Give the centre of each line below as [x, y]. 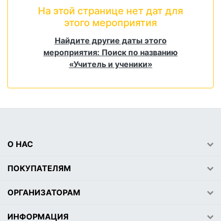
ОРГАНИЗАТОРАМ [44, 193]
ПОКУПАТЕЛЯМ [39, 168]
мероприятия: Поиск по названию [110, 53]
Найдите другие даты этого [110, 41]
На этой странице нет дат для [110, 11]
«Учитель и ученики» [110, 64]
